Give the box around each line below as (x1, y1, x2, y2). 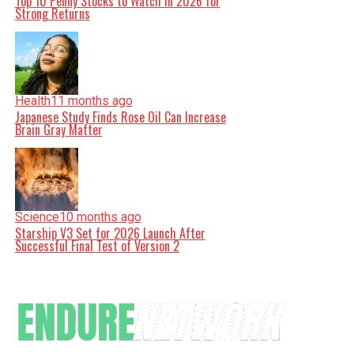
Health (14, 93, 51, 108)
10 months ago (58, 209, 141, 224)
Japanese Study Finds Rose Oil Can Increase (14, 107, 226, 126)
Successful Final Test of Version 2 (14, 236, 179, 255)
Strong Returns (14, 4, 90, 23)
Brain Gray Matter (14, 120, 103, 139)
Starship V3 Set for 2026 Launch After (14, 224, 205, 243)
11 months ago (50, 93, 133, 108)
